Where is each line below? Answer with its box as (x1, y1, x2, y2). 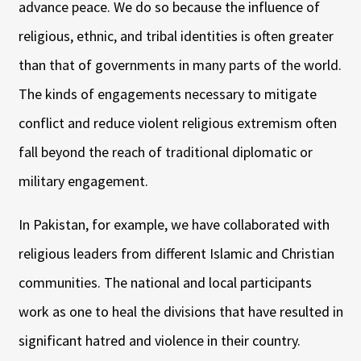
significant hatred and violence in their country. (18, 330, 301, 350)
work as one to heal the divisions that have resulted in (18, 301, 343, 321)
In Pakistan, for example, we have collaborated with (18, 214, 330, 234)
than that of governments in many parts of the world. (18, 55, 342, 74)
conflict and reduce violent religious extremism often (18, 113, 337, 132)
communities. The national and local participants (18, 272, 312, 292)
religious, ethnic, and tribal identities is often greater (18, 26, 334, 45)
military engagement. (18, 171, 148, 190)
